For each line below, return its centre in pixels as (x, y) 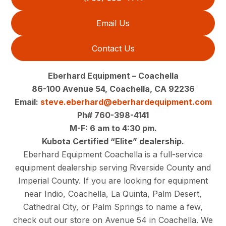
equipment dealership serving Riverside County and (113, 167)
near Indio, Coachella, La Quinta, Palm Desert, (113, 193)
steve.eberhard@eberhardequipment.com (126, 102)
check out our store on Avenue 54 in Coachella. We (113, 220)
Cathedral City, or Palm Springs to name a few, (113, 207)
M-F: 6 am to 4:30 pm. (113, 128)
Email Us (113, 23)
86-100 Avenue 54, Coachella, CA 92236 (113, 89)
